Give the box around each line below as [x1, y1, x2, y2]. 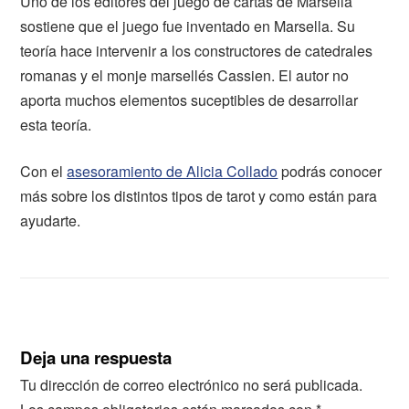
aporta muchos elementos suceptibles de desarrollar [20, 89, 359, 111]
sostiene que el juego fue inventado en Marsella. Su [20, 16, 356, 37]
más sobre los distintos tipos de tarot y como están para [20, 185, 378, 207]
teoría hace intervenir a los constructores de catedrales [20, 40, 373, 62]
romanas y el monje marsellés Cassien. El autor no [20, 65, 350, 87]
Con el [20, 161, 68, 183]
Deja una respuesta [20, 345, 173, 371]
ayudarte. [20, 210, 81, 232]
